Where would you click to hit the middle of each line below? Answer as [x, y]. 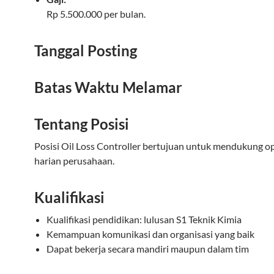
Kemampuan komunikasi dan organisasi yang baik [150, 234]
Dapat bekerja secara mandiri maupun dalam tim [148, 249]
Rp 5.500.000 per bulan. [96, 14]
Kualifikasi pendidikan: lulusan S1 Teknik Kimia [144, 219]
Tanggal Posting [86, 50]
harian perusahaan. [74, 161]
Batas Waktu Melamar [108, 87]
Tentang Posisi [82, 124]
